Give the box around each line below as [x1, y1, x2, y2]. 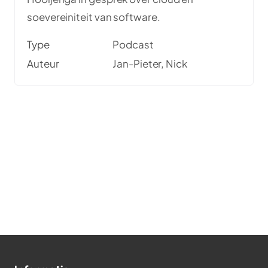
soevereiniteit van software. [27, 10, 160, 24]
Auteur [27, 57, 59, 71]
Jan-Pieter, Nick [112, 57, 187, 71]
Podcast [112, 38, 154, 51]
